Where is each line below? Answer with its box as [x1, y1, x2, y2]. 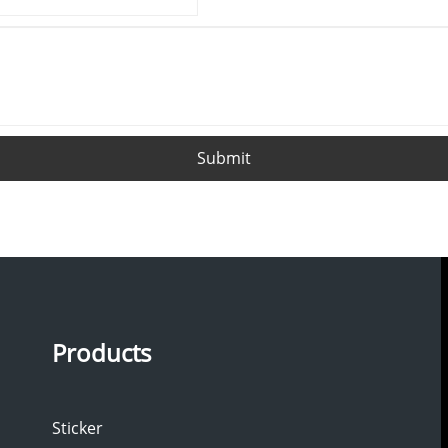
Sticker [51, 417, 103, 440]
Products [51, 336, 151, 370]
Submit [197, 146, 251, 169]
